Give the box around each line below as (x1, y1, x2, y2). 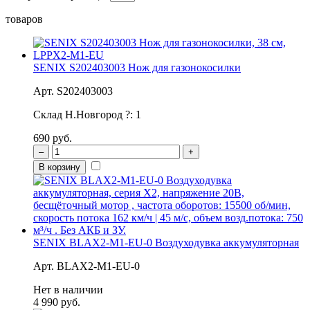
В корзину (39, 161, 80, 172)
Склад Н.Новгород (33, 108, 125, 120)
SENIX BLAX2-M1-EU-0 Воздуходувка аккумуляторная (33, 236, 299, 248)
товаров (6, 12, 43, 25)
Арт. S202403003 (33, 84, 113, 97)
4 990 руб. (33, 295, 80, 308)
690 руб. (33, 131, 72, 144)
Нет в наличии (33, 283, 103, 295)
